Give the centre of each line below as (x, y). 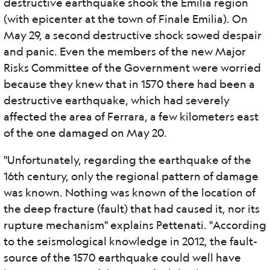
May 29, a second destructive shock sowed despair (133, 35)
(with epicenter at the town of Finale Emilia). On (126, 19)
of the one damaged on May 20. (85, 133)
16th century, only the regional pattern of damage (131, 176)
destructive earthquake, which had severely (117, 100)
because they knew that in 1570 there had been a (129, 84)
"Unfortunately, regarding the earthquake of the (127, 160)
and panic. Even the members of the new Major (125, 51)
